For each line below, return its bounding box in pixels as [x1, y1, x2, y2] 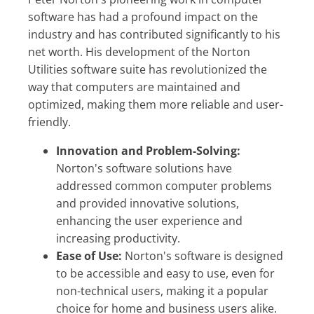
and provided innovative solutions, [56, 195, 239, 211]
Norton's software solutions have [56, 160, 232, 176]
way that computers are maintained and [28, 78, 240, 95]
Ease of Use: [56, 247, 122, 264]
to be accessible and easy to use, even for [56, 265, 275, 281]
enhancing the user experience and [56, 212, 243, 228]
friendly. [28, 114, 71, 130]
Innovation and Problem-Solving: [56, 142, 240, 158]
